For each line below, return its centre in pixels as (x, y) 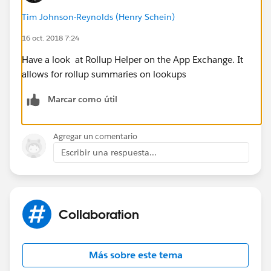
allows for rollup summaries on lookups (104, 74)
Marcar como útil (83, 99)
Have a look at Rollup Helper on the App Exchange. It (132, 59)
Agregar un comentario (95, 136)
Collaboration (99, 214)
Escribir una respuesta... (109, 152)
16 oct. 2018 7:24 (51, 38)
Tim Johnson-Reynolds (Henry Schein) (98, 17)
